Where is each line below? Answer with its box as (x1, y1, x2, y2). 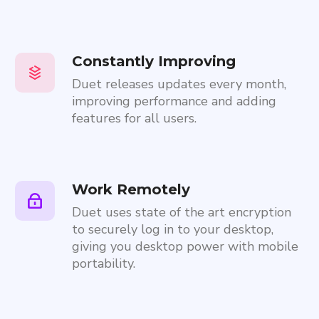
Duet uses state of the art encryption (71, 204, 291, 221)
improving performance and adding (71, 93, 276, 110)
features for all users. (71, 110, 197, 127)
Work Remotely (71, 181, 190, 198)
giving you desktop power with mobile (71, 238, 298, 255)
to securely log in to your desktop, (71, 221, 273, 238)
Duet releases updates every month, (71, 75, 286, 93)
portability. (71, 255, 135, 272)
